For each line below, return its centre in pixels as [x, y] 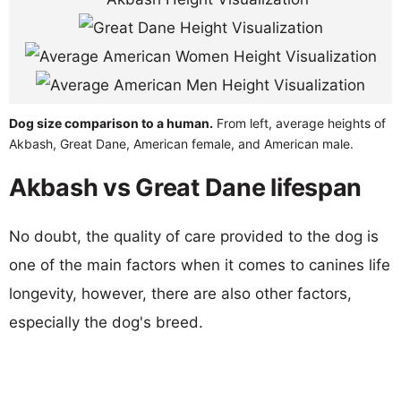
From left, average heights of [299, 123]
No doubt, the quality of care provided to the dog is [194, 236]
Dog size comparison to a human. [111, 123]
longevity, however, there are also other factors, [180, 293]
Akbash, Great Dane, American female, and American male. [181, 143]
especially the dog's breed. [106, 322]
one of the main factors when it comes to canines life [200, 264]
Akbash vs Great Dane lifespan [186, 187]
